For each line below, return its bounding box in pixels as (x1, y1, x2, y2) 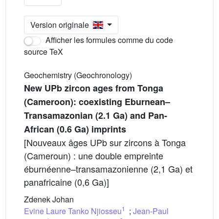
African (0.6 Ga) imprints (24, 123, 126, 135)
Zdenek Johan (24, 194, 74, 205)
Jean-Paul (133, 205, 169, 217)
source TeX (24, 46, 63, 57)
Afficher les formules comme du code (44, 34, 173, 45)
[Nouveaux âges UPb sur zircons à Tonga (24, 136, 186, 149)
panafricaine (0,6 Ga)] (24, 175, 109, 188)
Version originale (30, 19, 93, 30)
